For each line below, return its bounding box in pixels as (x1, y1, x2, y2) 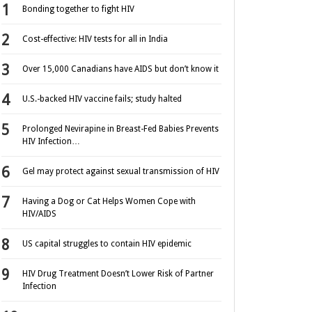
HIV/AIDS (22, 209, 56, 219)
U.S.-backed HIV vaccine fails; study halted (22, 94, 182, 104)
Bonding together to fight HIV (22, 4, 134, 15)
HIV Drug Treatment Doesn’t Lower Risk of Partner (22, 269, 214, 279)
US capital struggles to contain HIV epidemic (22, 239, 192, 249)
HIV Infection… (22, 136, 80, 147)
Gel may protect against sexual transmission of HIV (22, 166, 219, 177)
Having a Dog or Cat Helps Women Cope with (22, 196, 196, 207)
